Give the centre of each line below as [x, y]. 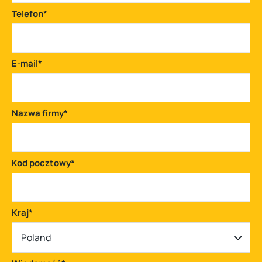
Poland [36, 238]
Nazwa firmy [38, 113]
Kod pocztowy [41, 163]
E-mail [25, 64]
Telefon [27, 14]
